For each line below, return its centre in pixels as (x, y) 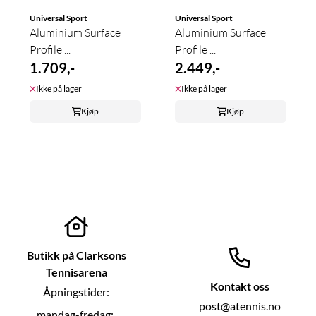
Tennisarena (76, 272)
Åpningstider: (76, 291)
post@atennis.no (240, 305)
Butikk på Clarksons (76, 255)
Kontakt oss (240, 286)
